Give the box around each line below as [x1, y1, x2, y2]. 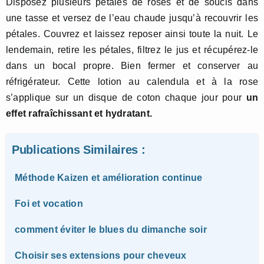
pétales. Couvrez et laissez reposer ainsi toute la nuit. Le [6, 28, 258, 39]
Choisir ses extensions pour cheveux [15, 250, 187, 260]
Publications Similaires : [12, 143, 146, 156]
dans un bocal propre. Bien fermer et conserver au [6, 60, 258, 71]
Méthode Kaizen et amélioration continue [15, 172, 203, 183]
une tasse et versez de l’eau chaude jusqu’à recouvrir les [6, 12, 258, 23]
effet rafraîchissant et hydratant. [6, 108, 153, 118]
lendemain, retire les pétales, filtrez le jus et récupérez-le [6, 44, 258, 55]
